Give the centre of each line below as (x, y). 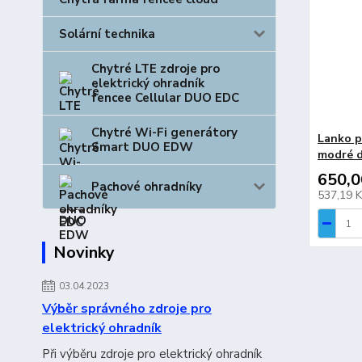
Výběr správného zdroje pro (127, 309)
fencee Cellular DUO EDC (165, 98)
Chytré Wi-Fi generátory (164, 133)
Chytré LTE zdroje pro (156, 69)
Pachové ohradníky (147, 187)
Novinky (84, 253)
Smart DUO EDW (142, 147)
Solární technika (107, 34)
